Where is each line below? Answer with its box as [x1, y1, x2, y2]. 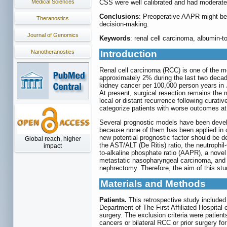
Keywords [99, 34, 130, 43]
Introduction [100, 49, 157, 60]
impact [44, 142, 62, 149]
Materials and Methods [100, 178, 206, 190]
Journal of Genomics [27, 32, 79, 38]
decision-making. [99, 20, 149, 28]
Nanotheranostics [31, 49, 74, 55]
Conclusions [99, 13, 139, 21]
